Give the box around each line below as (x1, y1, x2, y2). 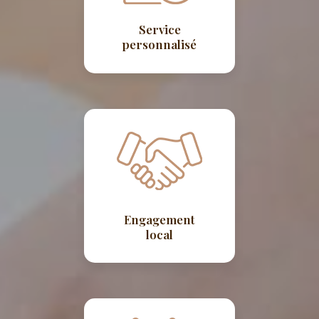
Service (138, 21, 181, 38)
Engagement (124, 211, 195, 227)
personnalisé (122, 36, 197, 53)
